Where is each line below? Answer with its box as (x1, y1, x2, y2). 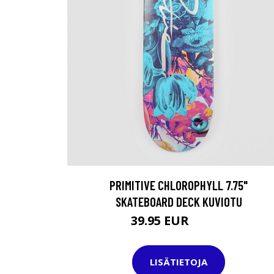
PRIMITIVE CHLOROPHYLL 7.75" (109, 177, 248, 193)
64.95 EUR (192, 217, 226, 228)
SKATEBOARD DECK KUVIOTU (115, 193, 242, 209)
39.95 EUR (131, 212, 192, 229)
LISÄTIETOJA (150, 256, 207, 268)
